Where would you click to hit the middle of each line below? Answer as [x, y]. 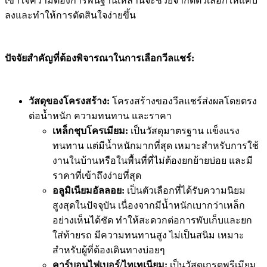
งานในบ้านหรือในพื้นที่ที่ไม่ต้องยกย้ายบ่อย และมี [153, 160]
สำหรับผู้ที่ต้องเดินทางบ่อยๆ [109, 250]
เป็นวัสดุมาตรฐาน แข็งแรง [184, 131]
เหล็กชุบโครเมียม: [90, 131]
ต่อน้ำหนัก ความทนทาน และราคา [100, 116]
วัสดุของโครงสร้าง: [69, 101]
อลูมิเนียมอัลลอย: [89, 190]
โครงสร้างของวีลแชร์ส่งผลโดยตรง [183, 101]
